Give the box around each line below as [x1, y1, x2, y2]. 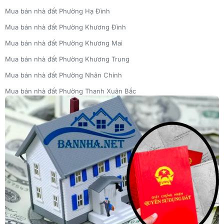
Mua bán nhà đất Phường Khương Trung [5, 55, 129, 63]
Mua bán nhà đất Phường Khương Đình [5, 23, 126, 31]
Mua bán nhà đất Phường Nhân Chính [5, 71, 122, 79]
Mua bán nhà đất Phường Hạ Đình [5, 7, 110, 15]
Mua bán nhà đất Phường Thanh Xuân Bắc [5, 87, 136, 95]
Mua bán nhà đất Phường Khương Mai [5, 39, 122, 47]
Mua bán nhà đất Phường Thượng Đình [5, 103, 125, 111]
